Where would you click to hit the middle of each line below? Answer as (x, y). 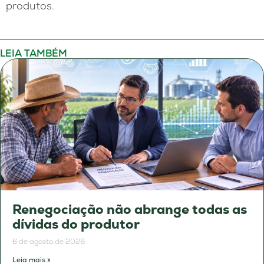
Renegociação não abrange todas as (130, 209)
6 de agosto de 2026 (49, 241)
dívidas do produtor (76, 224)
